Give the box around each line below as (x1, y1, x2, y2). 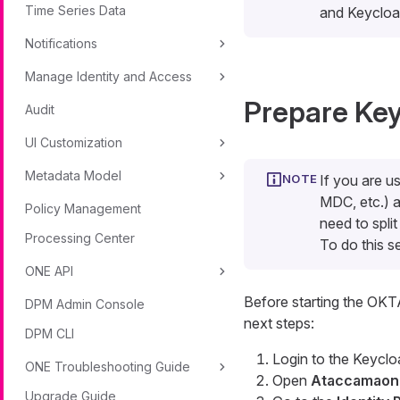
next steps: (243, 314, 314, 333)
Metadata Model (25, 168, 121, 183)
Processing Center (25, 230, 135, 246)
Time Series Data (25, 3, 126, 18)
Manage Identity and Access (25, 69, 192, 84)
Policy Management (25, 201, 141, 216)
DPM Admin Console (25, 296, 145, 312)
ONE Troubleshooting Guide (25, 359, 190, 374)
